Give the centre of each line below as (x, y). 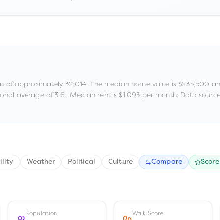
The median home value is (133, 84)
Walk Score (148, 213)
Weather (41, 162)
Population (42, 213)
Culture (120, 162)
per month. (159, 95)
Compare (167, 162)
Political (81, 162)
